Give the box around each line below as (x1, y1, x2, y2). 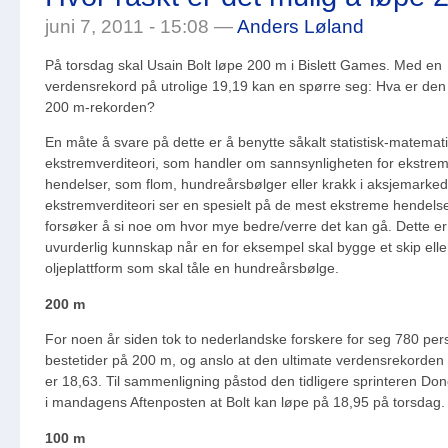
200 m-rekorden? (45, 99, 155, 116)
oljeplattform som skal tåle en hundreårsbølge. (45, 260, 339, 277)
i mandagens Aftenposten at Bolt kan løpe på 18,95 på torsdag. (45, 394, 445, 411)
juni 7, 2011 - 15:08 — (45, 15, 237, 37)
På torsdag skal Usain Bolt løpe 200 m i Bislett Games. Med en (45, 57, 442, 74)
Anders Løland (237, 15, 364, 37)
